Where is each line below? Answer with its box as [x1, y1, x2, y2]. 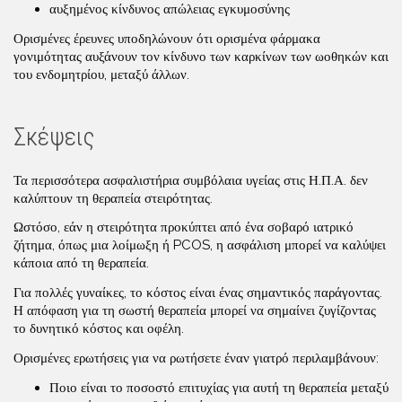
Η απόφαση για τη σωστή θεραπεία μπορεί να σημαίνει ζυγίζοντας [13, 302, 376, 319]
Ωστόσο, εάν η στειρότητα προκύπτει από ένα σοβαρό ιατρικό [13, 219, 354, 236]
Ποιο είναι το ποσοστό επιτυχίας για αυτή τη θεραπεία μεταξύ [49, 379, 389, 396]
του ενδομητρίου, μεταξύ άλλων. [13, 66, 189, 83]
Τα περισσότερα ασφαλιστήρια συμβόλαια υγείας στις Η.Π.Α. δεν [13, 171, 368, 188]
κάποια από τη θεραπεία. [13, 255, 149, 272]
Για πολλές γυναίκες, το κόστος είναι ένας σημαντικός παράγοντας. [13, 284, 382, 301]
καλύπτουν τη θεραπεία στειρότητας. [13, 189, 213, 206]
